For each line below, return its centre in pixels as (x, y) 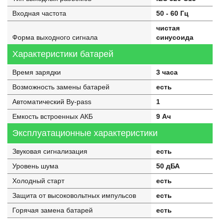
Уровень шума (35, 166)
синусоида (175, 37)
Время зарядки (37, 72)
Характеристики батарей (63, 54)
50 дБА (168, 166)
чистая (168, 28)
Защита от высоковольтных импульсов (74, 195)
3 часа (167, 72)
